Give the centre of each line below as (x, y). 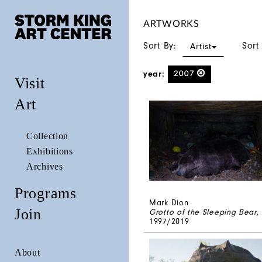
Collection (47, 136)
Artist (201, 46)
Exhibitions (50, 151)
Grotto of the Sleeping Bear (203, 212)
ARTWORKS (171, 24)
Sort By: (162, 46)
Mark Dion (169, 203)
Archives (45, 166)
